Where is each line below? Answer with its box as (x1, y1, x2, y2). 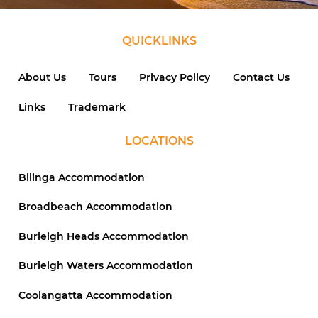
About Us (18, 71, 66, 84)
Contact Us (233, 71, 290, 84)
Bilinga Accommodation (18, 171, 145, 185)
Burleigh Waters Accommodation (18, 259, 193, 273)
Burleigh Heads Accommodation (18, 229, 189, 243)
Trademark (68, 100, 126, 114)
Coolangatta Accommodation (18, 288, 172, 302)
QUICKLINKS (121, 34, 197, 48)
